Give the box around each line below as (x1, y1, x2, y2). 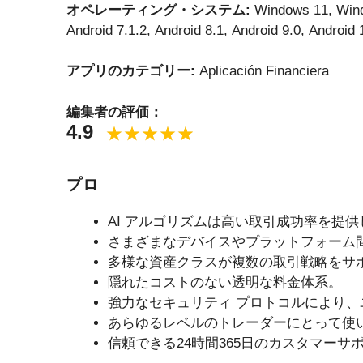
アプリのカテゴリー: (66, 63, 199, 79)
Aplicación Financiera (199, 63, 329, 79)
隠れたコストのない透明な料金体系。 (108, 274, 342, 290)
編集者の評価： (66, 104, 163, 120)
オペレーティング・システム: (66, 2, 254, 18)
